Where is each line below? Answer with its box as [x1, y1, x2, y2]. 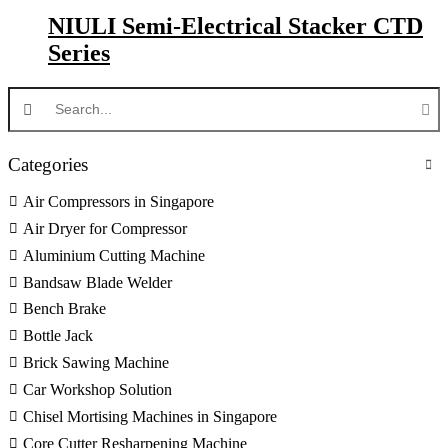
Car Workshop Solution [23, 380, 172, 398]
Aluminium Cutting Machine [23, 246, 205, 264]
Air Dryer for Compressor [23, 219, 187, 237]
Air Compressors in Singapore [23, 193, 214, 211]
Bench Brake [23, 300, 106, 318]
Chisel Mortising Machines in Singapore [23, 407, 277, 425]
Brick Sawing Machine [23, 354, 169, 372]
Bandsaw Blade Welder [23, 273, 172, 291]
